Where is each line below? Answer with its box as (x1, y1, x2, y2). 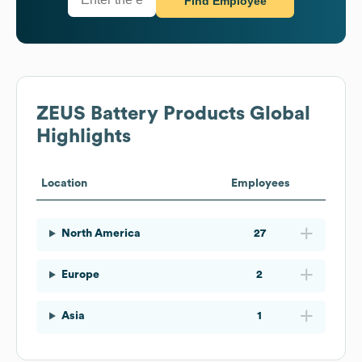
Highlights (36, 126, 131, 146)
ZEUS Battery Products (36, 103, 245, 124)
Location (41, 177, 87, 189)
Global (245, 103, 310, 124)
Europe (61, 268, 99, 280)
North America (61, 227, 141, 239)
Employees (230, 177, 290, 189)
